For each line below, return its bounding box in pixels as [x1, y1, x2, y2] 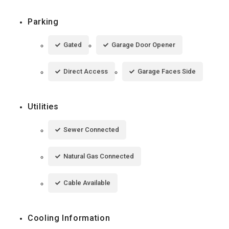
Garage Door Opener [111, 40, 175, 49]
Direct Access [63, 67, 108, 75]
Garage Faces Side [138, 67, 196, 75]
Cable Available [63, 178, 110, 187]
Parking [28, 16, 59, 27]
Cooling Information [28, 213, 110, 223]
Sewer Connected [63, 125, 119, 133]
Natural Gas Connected [63, 152, 134, 160]
